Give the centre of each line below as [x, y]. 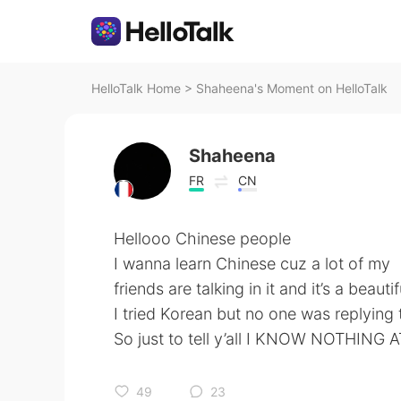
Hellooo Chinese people [202, 239]
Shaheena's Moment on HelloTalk [292, 88]
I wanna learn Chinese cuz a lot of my [252, 264]
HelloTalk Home [136, 88]
